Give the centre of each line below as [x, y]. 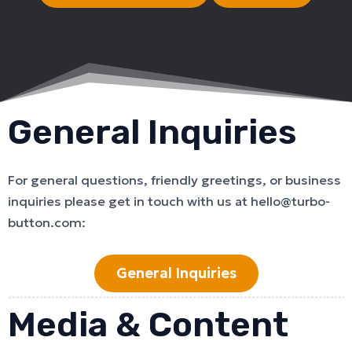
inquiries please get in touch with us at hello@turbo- [169, 202]
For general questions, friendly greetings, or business [174, 181]
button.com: [47, 223]
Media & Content [148, 324]
